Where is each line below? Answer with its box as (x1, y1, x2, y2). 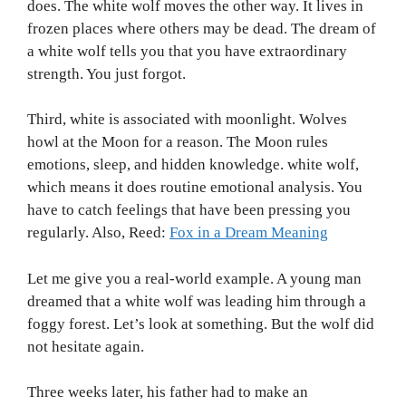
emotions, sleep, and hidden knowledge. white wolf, (27, 156, 359, 174)
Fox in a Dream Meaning (169, 224, 328, 242)
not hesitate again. (27, 337, 144, 355)
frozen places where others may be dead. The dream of (27, 19, 376, 37)
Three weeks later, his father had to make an (27, 383, 308, 401)
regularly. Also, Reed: (27, 224, 169, 242)
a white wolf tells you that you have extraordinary (27, 42, 347, 60)
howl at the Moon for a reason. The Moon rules (27, 133, 328, 151)
